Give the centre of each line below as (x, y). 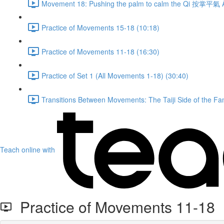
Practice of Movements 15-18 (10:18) (100, 27)
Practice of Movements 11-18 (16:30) (100, 51)
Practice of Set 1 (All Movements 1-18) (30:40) (115, 75)
